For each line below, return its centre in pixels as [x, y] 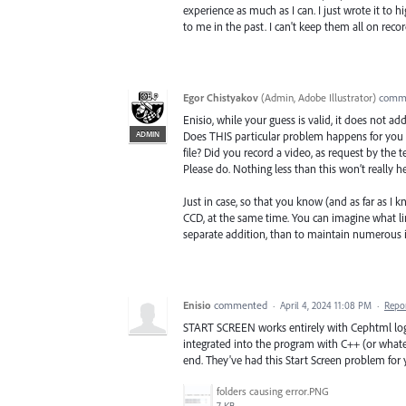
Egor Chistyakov [221, 97]
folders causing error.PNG [273, 391]
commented [242, 304]
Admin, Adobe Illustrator [319, 97]
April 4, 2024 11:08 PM [326, 305]
